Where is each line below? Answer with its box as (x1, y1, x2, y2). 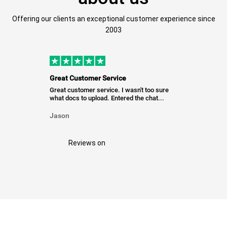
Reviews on (68, 139, 105, 147)
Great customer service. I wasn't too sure (50, 86, 169, 94)
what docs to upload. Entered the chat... (50, 94, 165, 102)
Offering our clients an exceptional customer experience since (12, 15, 215, 23)
